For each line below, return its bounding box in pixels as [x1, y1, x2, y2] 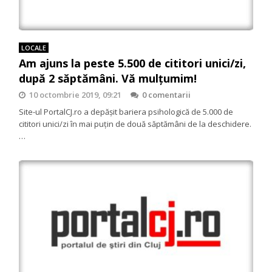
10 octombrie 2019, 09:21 [29, 89, 122, 101]
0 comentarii [142, 89, 191, 101]
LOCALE [21, 43, 47, 53]
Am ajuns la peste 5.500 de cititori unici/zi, [19, 56, 246, 71]
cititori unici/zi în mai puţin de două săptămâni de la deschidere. [19, 118, 252, 130]
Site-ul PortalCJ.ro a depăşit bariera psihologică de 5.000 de [19, 106, 234, 118]
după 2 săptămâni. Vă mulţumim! [19, 71, 197, 86]
